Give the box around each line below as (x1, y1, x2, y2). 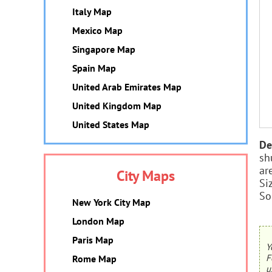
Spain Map (72, 62, 116, 74)
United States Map (72, 118, 149, 131)
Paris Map (72, 234, 114, 246)
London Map (72, 215, 124, 227)
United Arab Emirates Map (72, 81, 182, 93)
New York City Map (72, 196, 151, 208)
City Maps (117, 166, 175, 185)
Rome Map (72, 253, 117, 265)
